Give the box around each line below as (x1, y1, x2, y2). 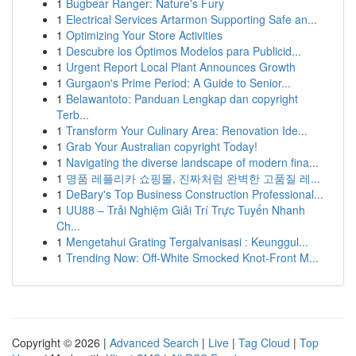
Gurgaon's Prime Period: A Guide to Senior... (66, 75, 291, 91)
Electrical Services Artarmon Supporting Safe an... (66, 11, 317, 27)
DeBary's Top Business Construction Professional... (66, 186, 323, 202)
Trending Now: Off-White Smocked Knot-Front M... (66, 250, 319, 265)
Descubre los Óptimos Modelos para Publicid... (66, 43, 301, 59)
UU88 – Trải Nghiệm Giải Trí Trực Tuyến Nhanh (66, 202, 305, 218)
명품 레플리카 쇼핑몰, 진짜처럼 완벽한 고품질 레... (66, 170, 320, 186)
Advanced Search (110, 335, 199, 350)
